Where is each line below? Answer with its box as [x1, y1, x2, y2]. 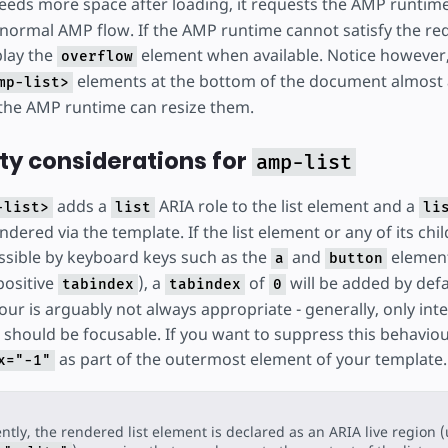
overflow [60, 47, 133, 65]
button [328, 250, 383, 268]
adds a [52, 195, 111, 218]
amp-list [255, 150, 352, 175]
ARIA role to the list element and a [154, 195, 419, 218]
